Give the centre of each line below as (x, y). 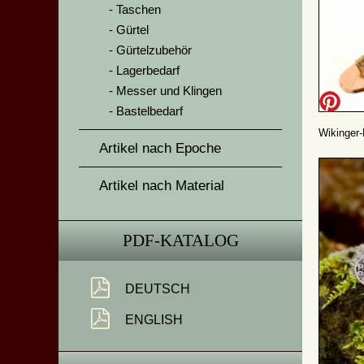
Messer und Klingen (169, 91)
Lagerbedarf (148, 70)
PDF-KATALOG (180, 240)
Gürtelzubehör (154, 50)
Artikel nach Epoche (160, 148)
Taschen (139, 9)
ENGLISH (154, 320)
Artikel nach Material (162, 186)
